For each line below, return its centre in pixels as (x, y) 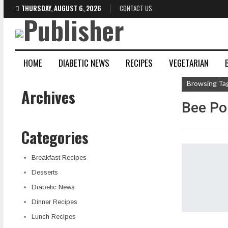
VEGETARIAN (189, 63)
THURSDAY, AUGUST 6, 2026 (61, 8)
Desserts (45, 172)
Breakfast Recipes (59, 158)
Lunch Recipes (54, 217)
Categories (55, 137)
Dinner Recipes (54, 202)
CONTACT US (136, 8)
